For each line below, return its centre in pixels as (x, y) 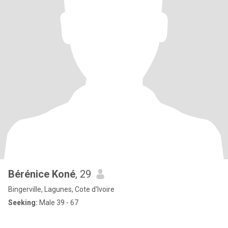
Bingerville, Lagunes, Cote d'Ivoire (61, 189)
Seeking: (23, 203)
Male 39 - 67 (58, 203)
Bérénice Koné (42, 174)
